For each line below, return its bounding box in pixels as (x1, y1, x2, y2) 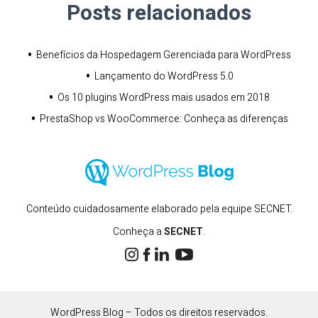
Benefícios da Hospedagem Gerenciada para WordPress (36, 48, 291, 62)
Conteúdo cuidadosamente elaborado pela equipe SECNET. (26, 202, 292, 216)
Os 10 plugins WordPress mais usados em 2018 (57, 90, 270, 105)
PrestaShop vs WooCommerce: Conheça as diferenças (39, 111, 288, 126)
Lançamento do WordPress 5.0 (94, 69, 234, 84)
